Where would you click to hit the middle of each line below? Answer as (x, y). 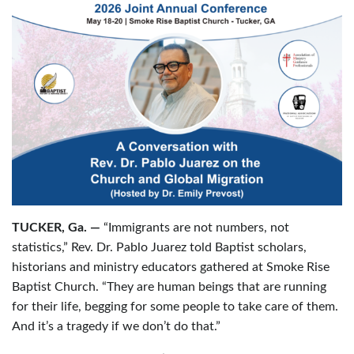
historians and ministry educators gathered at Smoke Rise (171, 267)
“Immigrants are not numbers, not (195, 228)
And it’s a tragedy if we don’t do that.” (116, 327)
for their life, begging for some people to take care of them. (175, 307)
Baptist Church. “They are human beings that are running (169, 287)
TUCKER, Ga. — (56, 228)
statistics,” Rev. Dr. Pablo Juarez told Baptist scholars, (159, 248)
